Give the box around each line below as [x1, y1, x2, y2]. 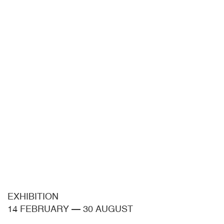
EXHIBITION [7, 190, 58, 201]
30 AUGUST [83, 203, 133, 214]
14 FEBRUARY [7, 203, 69, 214]
